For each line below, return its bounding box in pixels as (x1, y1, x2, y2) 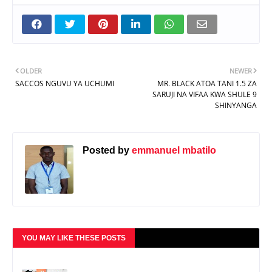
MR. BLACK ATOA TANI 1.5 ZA (157, 78, 257, 89)
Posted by (83, 145, 129, 156)
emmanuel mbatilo (129, 145, 216, 156)
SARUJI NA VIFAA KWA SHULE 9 (152, 89, 257, 100)
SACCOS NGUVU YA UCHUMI (15, 78, 114, 89)
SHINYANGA (215, 100, 257, 111)
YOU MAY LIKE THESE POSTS (22, 234, 126, 243)
